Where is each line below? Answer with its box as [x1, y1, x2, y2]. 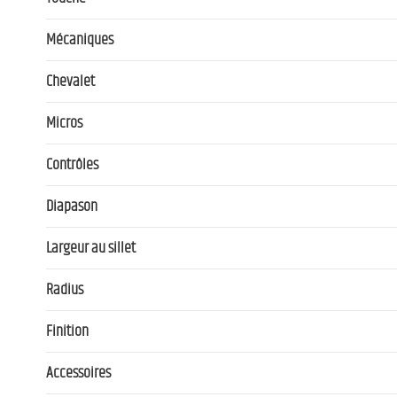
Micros [46, 110, 82, 136]
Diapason [46, 193, 97, 219]
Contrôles [46, 152, 98, 177]
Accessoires [46, 360, 111, 385]
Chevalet [46, 68, 95, 94]
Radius [46, 276, 83, 302]
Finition [46, 318, 89, 344]
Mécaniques [46, 27, 113, 52]
